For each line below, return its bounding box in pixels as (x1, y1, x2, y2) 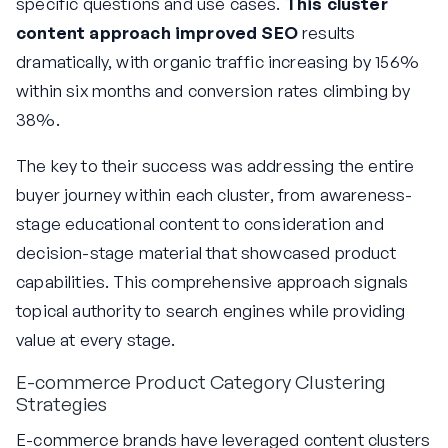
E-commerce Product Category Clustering (16, 370, 386, 395)
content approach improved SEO (16, 22, 298, 44)
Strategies (16, 392, 107, 417)
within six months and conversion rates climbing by (16, 80, 411, 102)
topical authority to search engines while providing (16, 300, 406, 322)
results (297, 22, 356, 44)
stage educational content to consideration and (16, 213, 384, 235)
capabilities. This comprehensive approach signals (16, 271, 409, 293)
